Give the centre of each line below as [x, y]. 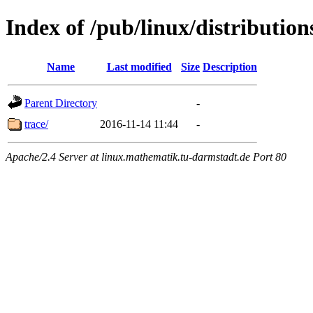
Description [230, 66]
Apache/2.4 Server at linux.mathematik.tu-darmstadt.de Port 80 [146, 156]
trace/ [36, 124]
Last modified [139, 66]
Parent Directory [61, 103]
